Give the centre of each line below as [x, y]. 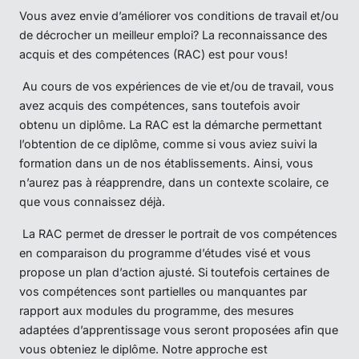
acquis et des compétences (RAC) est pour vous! [153, 54]
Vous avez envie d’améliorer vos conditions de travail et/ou [179, 15]
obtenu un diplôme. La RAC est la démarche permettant [171, 124]
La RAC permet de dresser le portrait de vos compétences [178, 233]
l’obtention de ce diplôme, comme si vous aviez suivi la [168, 143]
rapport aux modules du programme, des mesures [157, 310]
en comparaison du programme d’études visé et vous [165, 252]
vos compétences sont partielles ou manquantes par [163, 291]
